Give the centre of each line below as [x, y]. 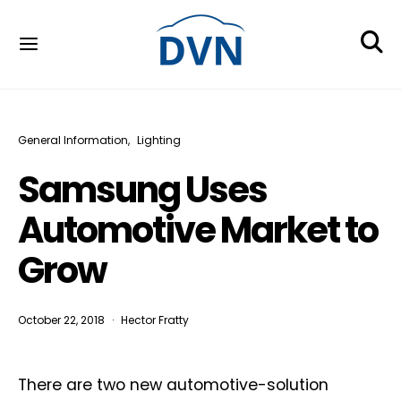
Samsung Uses [142, 190]
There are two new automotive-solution [173, 385]
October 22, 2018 [61, 320]
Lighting [159, 140]
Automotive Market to [198, 230]
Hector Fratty [155, 320]
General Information [73, 140]
